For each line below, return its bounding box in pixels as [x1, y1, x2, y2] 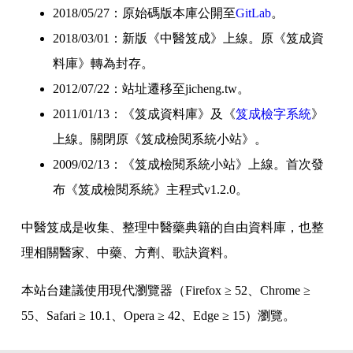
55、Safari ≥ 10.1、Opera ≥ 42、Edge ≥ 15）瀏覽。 [21, 309, 296, 322]
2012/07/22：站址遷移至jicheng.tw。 [53, 82, 251, 95]
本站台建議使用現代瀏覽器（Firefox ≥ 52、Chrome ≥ [21, 284, 311, 297]
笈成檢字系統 [236, 107, 312, 121]
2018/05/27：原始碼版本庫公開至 [53, 6, 236, 20]
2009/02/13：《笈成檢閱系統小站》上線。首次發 [53, 158, 325, 171]
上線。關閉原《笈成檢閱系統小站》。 [53, 132, 268, 146]
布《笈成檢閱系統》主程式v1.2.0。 [53, 183, 249, 196]
